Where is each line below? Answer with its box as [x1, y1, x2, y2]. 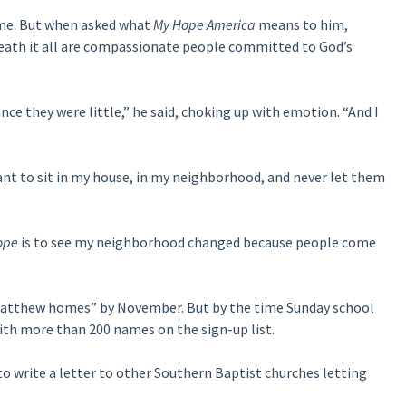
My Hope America [152, 15, 256, 34]
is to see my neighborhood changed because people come [17, 233, 376, 251]
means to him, [255, 15, 348, 34]
